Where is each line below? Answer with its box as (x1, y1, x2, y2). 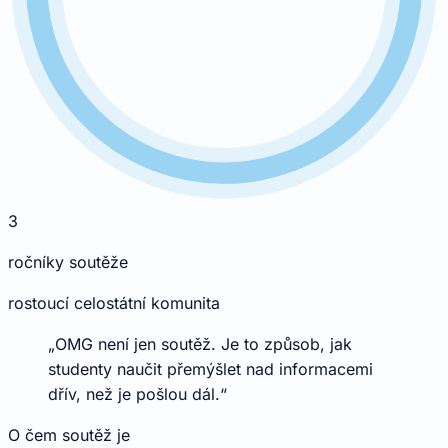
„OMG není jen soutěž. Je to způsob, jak (48, 334, 352, 355)
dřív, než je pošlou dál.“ (48, 384, 227, 405)
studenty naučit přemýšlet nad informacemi (48, 359, 373, 380)
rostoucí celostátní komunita (8, 293, 220, 314)
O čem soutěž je (8, 425, 130, 446)
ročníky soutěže (8, 252, 128, 273)
